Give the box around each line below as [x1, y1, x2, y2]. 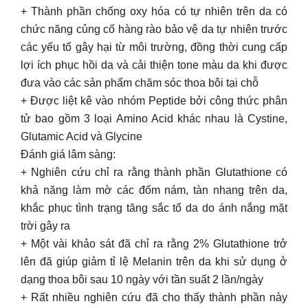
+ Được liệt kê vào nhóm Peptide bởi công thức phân [21, 95, 287, 107]
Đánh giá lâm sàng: [21, 148, 115, 160]
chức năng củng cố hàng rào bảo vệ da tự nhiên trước [21, 23, 287, 35]
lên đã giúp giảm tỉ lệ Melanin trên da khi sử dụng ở [21, 256, 287, 267]
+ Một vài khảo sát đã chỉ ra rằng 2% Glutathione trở [21, 238, 287, 250]
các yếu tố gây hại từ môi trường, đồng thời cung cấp [21, 41, 287, 53]
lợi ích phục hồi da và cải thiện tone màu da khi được [21, 59, 287, 71]
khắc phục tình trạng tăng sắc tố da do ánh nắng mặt [21, 202, 287, 214]
